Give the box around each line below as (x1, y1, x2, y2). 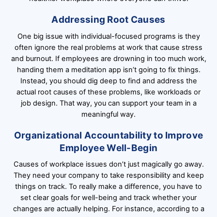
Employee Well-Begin (59, 142, 158, 154)
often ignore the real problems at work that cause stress (15, 43, 202, 52)
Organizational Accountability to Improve (14, 129, 203, 141)
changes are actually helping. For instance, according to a (13, 204, 204, 214)
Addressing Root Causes (51, 14, 166, 26)
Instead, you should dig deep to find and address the (20, 76, 197, 85)
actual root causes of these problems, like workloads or (16, 87, 201, 96)
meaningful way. (81, 109, 136, 119)
